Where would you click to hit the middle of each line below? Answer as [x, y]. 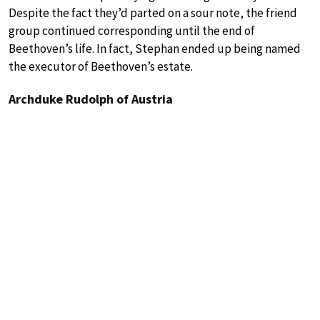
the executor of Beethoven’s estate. [101, 67]
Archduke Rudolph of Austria [91, 99]
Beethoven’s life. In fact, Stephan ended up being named [155, 49]
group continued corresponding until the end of [132, 31]
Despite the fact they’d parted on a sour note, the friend [153, 13]
